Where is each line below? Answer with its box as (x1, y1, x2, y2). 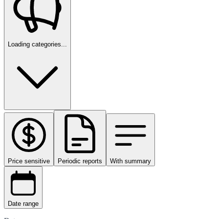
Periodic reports (58, 157, 102, 165)
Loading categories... (8, 41, 67, 48)
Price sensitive (8, 157, 50, 165)
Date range (8, 200, 39, 207)
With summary (110, 157, 151, 165)
